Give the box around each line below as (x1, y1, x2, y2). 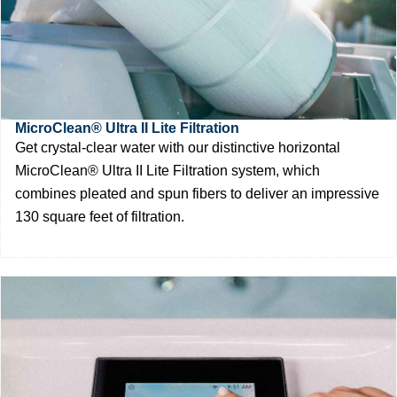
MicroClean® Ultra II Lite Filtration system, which (15, 162, 320, 178)
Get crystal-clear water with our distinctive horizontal (15, 139, 340, 155)
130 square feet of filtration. (15, 208, 184, 224)
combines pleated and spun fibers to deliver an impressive (15, 185, 379, 201)
